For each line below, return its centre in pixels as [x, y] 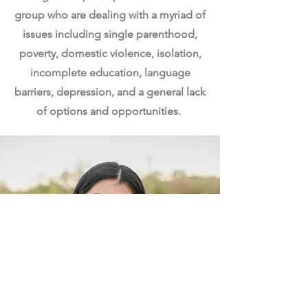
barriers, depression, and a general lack [110, 92]
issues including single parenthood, [110, 34]
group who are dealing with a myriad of [110, 15]
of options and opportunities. [110, 111]
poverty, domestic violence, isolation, [110, 53]
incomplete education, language [110, 73]
